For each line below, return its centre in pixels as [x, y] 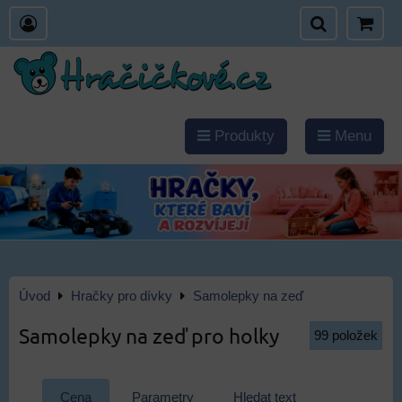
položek [355, 336]
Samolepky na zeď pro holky [149, 335]
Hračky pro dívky [122, 296]
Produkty [242, 136]
